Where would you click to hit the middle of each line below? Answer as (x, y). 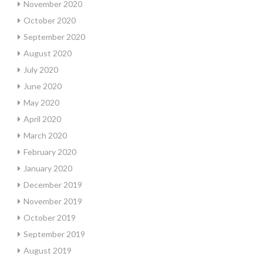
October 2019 (50, 218)
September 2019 (54, 234)
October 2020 (50, 20)
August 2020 (48, 53)
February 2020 (50, 152)
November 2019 (53, 201)
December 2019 (53, 185)
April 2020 (42, 119)
